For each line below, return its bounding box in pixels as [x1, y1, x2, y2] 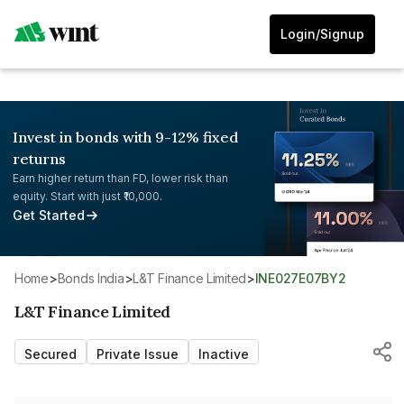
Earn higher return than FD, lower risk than [13, 171, 228, 185]
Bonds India [65, 270, 124, 286]
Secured [24, 345, 77, 362]
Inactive [198, 345, 249, 362]
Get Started [13, 207, 85, 223]
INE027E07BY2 [258, 270, 346, 286]
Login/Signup [280, 26, 364, 41]
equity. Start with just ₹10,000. [13, 189, 162, 203]
